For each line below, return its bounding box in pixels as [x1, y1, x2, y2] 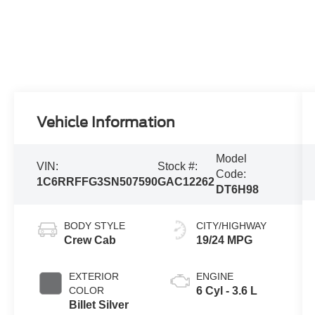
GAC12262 [157, 176, 215, 188]
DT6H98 [215, 184, 259, 196]
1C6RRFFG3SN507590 [37, 176, 158, 188]
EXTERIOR [69, 271, 120, 283]
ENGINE [195, 271, 233, 283]
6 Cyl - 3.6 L [195, 285, 257, 297]
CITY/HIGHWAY [195, 220, 266, 232]
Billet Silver [69, 299, 129, 311]
